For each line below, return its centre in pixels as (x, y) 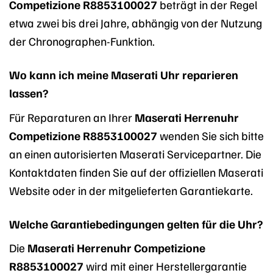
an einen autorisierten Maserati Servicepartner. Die (135, 153)
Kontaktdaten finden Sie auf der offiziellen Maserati (136, 172)
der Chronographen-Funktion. (82, 41)
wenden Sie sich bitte (211, 135)
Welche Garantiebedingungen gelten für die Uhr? (136, 223)
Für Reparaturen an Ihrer (72, 117)
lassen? (29, 92)
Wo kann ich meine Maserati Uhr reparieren (124, 74)
